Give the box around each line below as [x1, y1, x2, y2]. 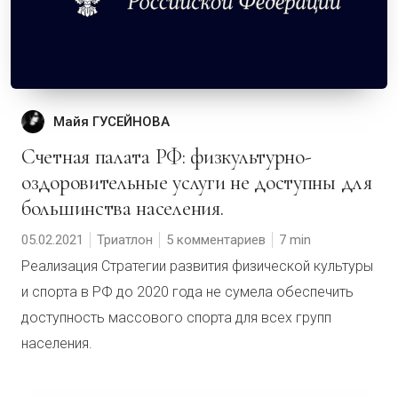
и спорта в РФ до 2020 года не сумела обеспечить [21, 283, 354, 300]
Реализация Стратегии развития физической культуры [21, 258, 373, 275]
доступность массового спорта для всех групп [21, 309, 331, 326]
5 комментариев [166, 232, 266, 248]
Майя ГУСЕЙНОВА [53, 114, 170, 130]
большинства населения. [21, 195, 224, 221]
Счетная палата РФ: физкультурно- [21, 144, 36, 170]
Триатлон [97, 232, 153, 248]
